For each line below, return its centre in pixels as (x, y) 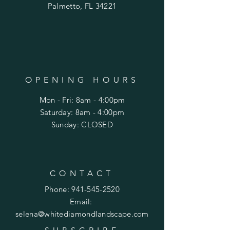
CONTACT (82, 173)
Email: (82, 202)
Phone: (58, 189)
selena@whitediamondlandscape (73, 214)
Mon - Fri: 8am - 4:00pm (82, 100)
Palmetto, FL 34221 (82, 6)
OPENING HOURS (82, 80)
